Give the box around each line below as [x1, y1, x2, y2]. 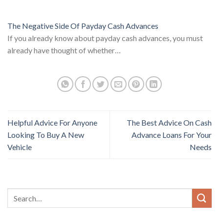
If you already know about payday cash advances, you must [7, 33, 203, 43]
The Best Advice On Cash [127, 117, 212, 127]
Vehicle [7, 142, 32, 152]
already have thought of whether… [7, 45, 121, 55]
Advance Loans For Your [131, 130, 212, 139]
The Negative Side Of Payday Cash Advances [7, 21, 158, 30]
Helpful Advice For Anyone [7, 117, 97, 127]
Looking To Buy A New [7, 130, 84, 139]
